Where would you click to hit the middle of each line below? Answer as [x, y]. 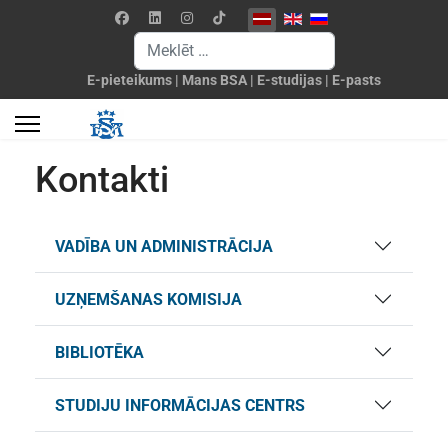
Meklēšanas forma [190, 41]
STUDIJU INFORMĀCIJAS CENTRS [180, 405]
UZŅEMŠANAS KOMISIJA [148, 299]
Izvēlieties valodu [299, 17]
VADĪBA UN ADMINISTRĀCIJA [164, 246]
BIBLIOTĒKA [99, 352]
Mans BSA [214, 80]
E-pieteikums [129, 80]
